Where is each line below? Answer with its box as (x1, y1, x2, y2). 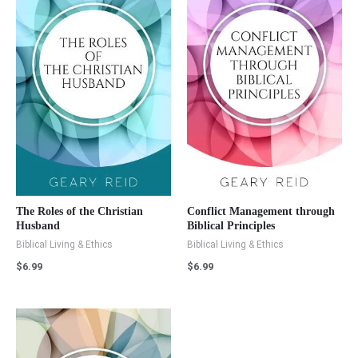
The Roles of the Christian (16, 205, 143, 218)
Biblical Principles (187, 220, 275, 233)
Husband (16, 220, 60, 233)
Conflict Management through (187, 205, 335, 218)
